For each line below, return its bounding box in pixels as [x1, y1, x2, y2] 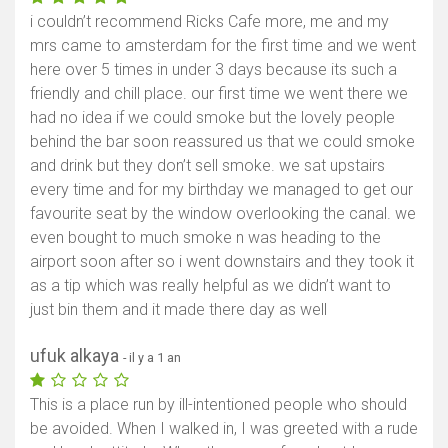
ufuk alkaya [30, 344, 123, 366]
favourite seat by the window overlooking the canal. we [30, 203, 416, 223]
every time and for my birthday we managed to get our [30, 179, 413, 199]
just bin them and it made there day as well [30, 299, 327, 319]
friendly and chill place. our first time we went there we [30, 83, 408, 103]
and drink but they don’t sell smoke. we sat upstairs [30, 155, 385, 175]
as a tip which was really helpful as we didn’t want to [30, 275, 391, 295]
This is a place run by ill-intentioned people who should [30, 394, 407, 414]
